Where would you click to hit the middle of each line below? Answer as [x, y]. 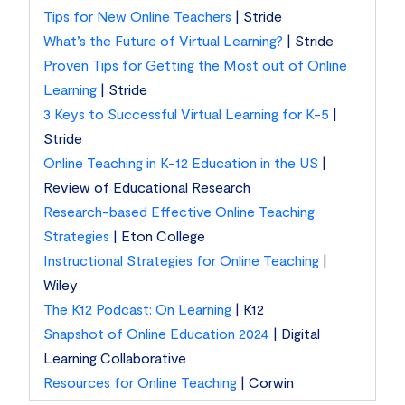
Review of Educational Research [147, 186]
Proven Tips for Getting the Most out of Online [196, 64]
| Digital [295, 333]
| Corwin [266, 381]
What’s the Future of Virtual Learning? [164, 40]
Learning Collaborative [115, 357]
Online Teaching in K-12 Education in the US [181, 162]
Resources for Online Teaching [141, 381]
